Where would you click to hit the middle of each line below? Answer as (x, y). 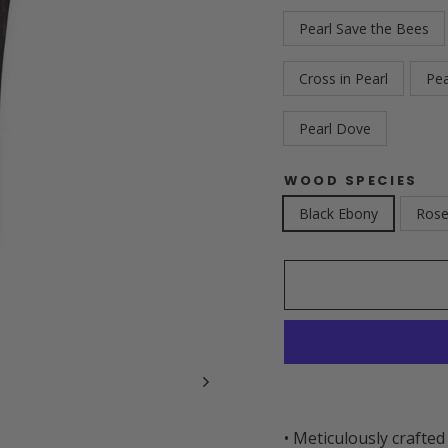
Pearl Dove (335, 128)
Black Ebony (338, 213)
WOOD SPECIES (351, 180)
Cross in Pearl (343, 78)
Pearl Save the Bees (364, 28)
